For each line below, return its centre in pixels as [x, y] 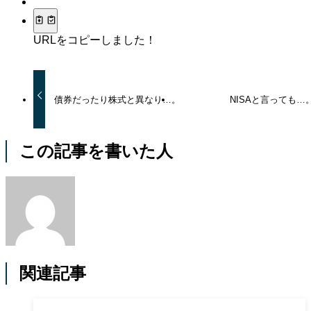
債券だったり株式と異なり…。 [118, 99]
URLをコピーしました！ [95, 40]
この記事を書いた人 [96, 151]
